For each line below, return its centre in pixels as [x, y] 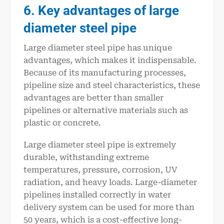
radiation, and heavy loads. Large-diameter [110, 182]
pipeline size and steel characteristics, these [112, 85]
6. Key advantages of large [101, 11]
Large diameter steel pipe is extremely [100, 144]
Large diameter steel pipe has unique [98, 48]
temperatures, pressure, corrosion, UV [101, 169]
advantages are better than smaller [94, 98]
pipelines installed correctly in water [97, 194]
